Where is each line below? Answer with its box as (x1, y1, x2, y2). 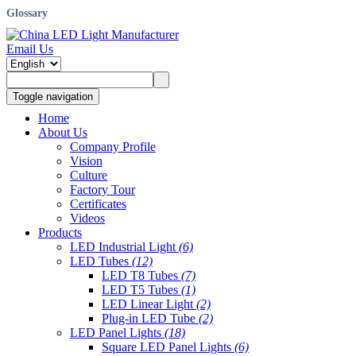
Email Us (6, 41, 53, 56)
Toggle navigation (13, 90, 93, 103)
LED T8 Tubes (102, 269, 181, 283)
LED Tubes (70, 254, 132, 269)
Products (38, 226, 82, 240)
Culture (70, 168, 107, 183)
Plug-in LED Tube (102, 311, 199, 326)
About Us (38, 126, 87, 140)
